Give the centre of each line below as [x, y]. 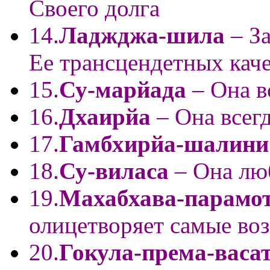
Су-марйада [123, 89]
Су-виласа [114, 171]
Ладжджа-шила [142, 35]
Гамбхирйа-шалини [164, 143]
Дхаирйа [108, 116]
